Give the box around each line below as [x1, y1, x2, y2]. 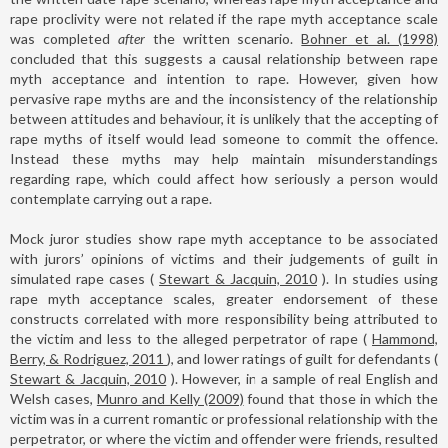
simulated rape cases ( [10, 269, 159, 287]
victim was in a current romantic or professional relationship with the [10, 409, 438, 427]
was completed [10, 29, 118, 47]
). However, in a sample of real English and [166, 369, 438, 387]
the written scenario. [144, 29, 302, 47]
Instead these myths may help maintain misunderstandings [10, 149, 438, 167]
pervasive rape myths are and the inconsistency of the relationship [10, 89, 438, 107]
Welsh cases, [10, 389, 97, 407]
